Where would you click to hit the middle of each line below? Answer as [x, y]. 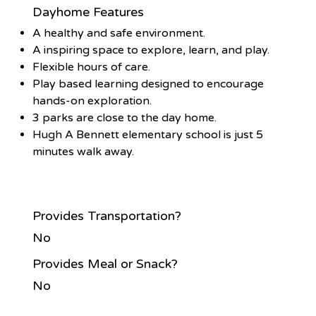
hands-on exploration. [92, 101]
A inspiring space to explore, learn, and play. [151, 50]
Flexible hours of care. [92, 67]
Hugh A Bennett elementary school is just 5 [148, 134]
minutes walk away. [84, 151]
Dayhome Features [89, 12]
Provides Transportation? [107, 215]
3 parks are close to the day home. [125, 117]
